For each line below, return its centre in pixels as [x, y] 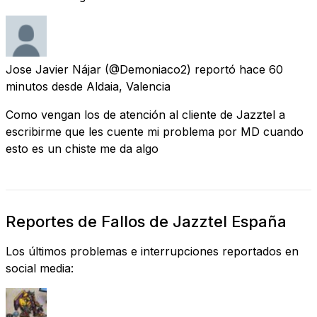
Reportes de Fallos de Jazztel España [146, 221]
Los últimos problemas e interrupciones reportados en [152, 251]
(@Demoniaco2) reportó [170, 69]
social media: [40, 268]
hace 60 [261, 69]
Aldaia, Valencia [128, 86]
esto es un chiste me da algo [82, 148]
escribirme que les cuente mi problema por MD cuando [155, 131]
